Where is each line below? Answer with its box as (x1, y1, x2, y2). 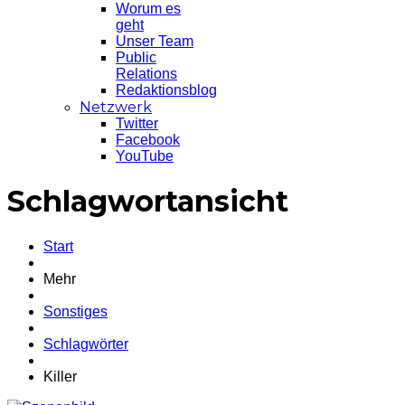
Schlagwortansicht (7, 184, 288, 220)
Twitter (116, 116, 158, 131)
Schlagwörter (43, 335, 128, 352)
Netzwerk (80, 99, 152, 116)
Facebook (116, 132, 180, 147)
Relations (116, 66, 177, 81)
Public (116, 50, 156, 65)
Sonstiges (43, 303, 108, 319)
